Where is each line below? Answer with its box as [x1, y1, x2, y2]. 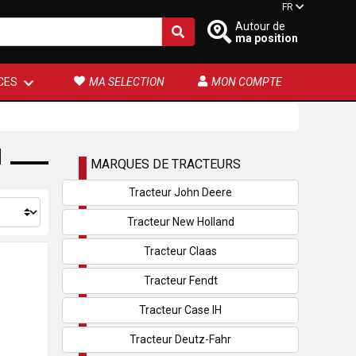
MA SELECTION [89, 75, 164, 88]
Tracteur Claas [144, 245, 217, 257]
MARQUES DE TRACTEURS [91, 157, 241, 172]
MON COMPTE [211, 75, 282, 88]
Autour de [235, 19, 285, 33]
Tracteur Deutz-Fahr [130, 333, 231, 346]
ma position [235, 31, 298, 44]
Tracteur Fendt [143, 274, 218, 287]
